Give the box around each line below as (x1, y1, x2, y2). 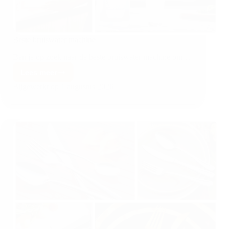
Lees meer (20, 67, 57, 77)
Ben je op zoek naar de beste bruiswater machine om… (13, 53, 191, 62)
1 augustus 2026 (61, 82, 114, 91)
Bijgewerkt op (13, 82, 59, 91)
